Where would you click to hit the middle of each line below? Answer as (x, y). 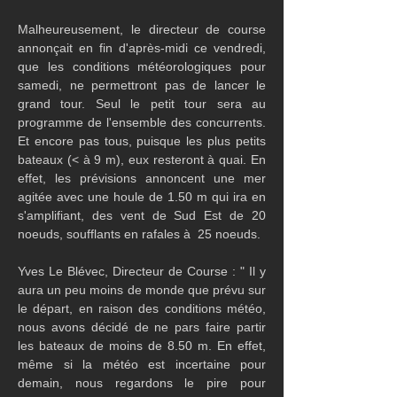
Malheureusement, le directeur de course (142, 29)
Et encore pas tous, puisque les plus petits (142, 141)
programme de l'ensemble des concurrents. (142, 122)
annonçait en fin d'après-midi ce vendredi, (142, 48)
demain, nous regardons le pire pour (142, 383)
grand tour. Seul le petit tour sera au (142, 104)
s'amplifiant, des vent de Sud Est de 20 (142, 215)
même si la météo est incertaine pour (142, 364)
